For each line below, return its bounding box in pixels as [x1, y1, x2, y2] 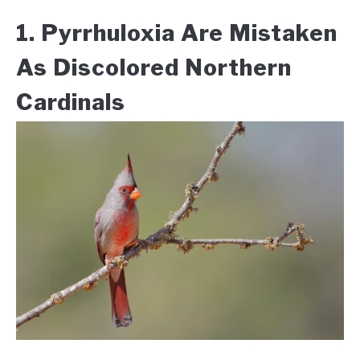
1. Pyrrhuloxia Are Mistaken [16, 19, 337, 47]
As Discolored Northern [16, 54, 292, 82]
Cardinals [16, 88, 125, 117]
